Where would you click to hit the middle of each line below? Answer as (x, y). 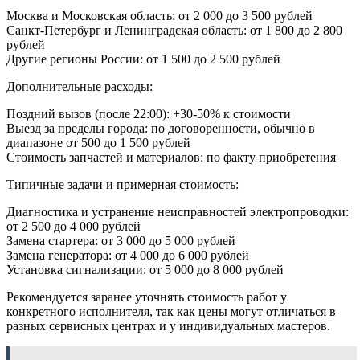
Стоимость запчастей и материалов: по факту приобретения (171, 157)
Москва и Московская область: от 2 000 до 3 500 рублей (160, 15)
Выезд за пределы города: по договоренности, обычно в (161, 128)
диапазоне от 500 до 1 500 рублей (98, 142)
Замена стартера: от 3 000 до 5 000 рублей (121, 240)
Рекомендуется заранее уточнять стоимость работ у (147, 297)
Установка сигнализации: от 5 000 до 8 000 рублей (145, 269)
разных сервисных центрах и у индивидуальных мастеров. (168, 325)
